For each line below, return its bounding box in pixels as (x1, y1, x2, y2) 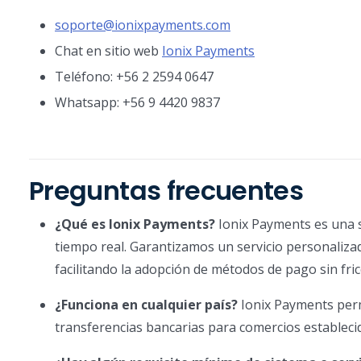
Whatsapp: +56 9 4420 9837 (55, 93, 220, 112)
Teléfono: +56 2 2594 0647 (55, 68, 214, 86)
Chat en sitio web (55, 42, 162, 60)
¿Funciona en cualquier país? (55, 296, 238, 314)
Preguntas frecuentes (29, 172, 304, 210)
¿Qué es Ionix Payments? (55, 215, 215, 234)
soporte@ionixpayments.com (55, 16, 230, 35)
